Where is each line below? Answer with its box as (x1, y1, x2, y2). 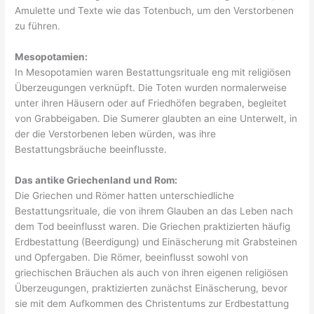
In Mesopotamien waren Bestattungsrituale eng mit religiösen (15, 67, 292, 78)
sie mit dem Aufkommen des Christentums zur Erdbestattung (15, 298, 289, 310)
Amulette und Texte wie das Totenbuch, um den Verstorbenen (15, 5, 294, 17)
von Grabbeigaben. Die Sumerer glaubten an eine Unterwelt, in (15, 113, 298, 125)
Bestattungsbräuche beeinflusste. (15, 144, 168, 156)
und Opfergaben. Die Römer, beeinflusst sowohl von (15, 252, 249, 264)
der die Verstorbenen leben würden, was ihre (15, 128, 217, 140)
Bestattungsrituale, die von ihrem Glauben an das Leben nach (15, 205, 294, 217)
